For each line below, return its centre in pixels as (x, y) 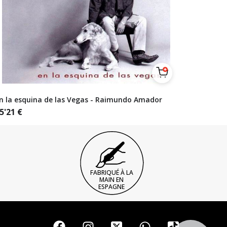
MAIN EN (111, 180)
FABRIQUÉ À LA (111, 173)
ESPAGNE (111, 187)
